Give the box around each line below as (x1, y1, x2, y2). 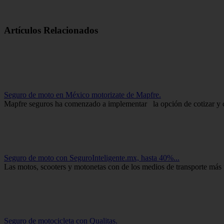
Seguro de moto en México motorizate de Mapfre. (4, 90, 161, 99)
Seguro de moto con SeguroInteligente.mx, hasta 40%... (4, 153, 179, 162)
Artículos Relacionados (4, 25, 98, 36)
